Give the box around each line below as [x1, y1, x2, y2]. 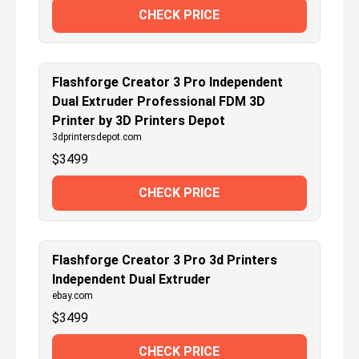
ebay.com [52, 289, 93, 301]
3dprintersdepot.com [52, 131, 142, 143]
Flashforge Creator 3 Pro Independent [52, 74, 283, 90]
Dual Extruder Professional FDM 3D [52, 93, 265, 109]
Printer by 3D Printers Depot [52, 112, 225, 128]
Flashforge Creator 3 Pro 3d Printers [52, 252, 277, 268]
